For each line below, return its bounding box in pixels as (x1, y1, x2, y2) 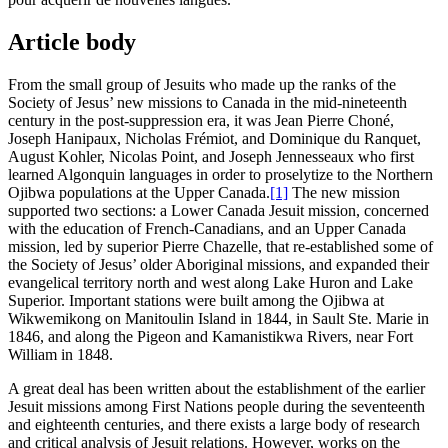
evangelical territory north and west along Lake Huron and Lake (8, 274, 413, 292)
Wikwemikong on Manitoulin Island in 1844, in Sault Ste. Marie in (8, 310, 429, 328)
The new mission (288, 184, 400, 202)
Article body (8, 29, 136, 56)
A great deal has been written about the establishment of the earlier (8, 380, 425, 398)
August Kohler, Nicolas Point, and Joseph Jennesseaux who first (8, 148, 414, 166)
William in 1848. (8, 346, 113, 364)
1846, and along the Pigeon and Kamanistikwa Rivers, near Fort (8, 328, 413, 346)
